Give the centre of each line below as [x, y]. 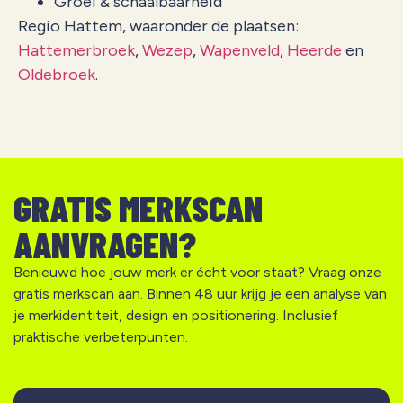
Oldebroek [57, 75]
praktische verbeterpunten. [101, 336]
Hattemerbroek [76, 51]
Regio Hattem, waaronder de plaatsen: [158, 27]
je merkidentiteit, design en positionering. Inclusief [176, 315]
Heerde [314, 51]
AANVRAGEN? [105, 243]
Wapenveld [240, 51]
